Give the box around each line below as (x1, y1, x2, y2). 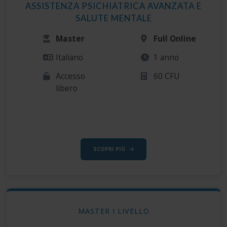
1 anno (154, 52, 179, 63)
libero (56, 83, 78, 94)
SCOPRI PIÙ (93, 145, 125, 153)
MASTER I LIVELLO (78, 206, 149, 216)
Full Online (154, 33, 197, 45)
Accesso (56, 70, 86, 82)
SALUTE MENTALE (75, 13, 152, 24)
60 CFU (154, 70, 180, 82)
